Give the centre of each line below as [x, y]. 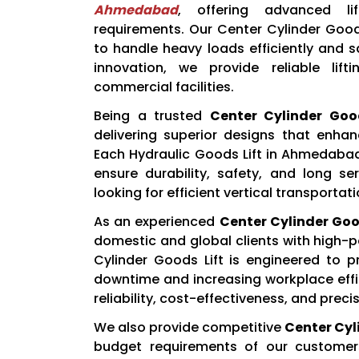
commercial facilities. [164, 87]
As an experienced [157, 222]
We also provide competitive [189, 328]
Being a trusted [152, 116]
